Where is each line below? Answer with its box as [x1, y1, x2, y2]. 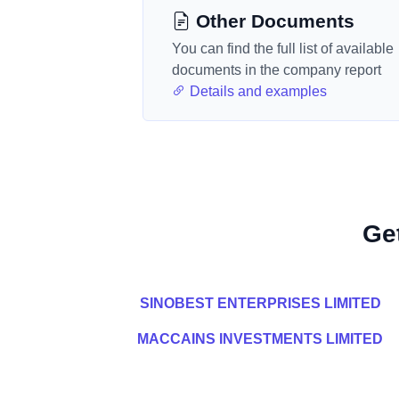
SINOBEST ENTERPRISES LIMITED [139, 296, 381, 311]
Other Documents [191, 11, 354, 31]
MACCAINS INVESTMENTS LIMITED [137, 331, 383, 346]
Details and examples [186, 84, 327, 99]
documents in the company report [172, 62, 381, 77]
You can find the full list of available [172, 41, 394, 56]
